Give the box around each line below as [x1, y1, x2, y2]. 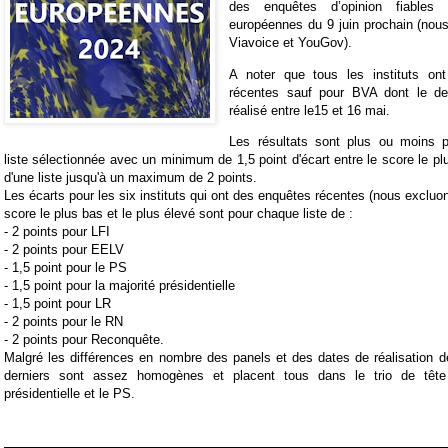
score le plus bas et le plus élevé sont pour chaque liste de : [4, 205, 353, 221]
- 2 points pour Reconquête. [4, 331, 164, 347]
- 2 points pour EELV [4, 241, 124, 257]
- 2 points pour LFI [4, 223, 110, 239]
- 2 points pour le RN [4, 313, 123, 329]
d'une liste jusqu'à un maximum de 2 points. [4, 169, 257, 185]
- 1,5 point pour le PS [4, 259, 127, 275]
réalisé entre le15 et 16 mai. [229, 102, 391, 118]
